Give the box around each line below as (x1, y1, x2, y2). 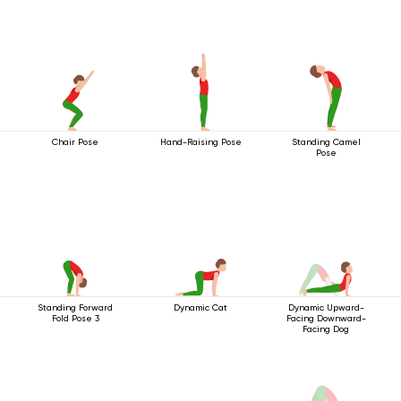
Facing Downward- (286, 312, 366, 323)
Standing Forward (38, 302, 113, 312)
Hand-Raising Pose (159, 136, 242, 147)
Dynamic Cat (174, 302, 227, 312)
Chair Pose (52, 136, 98, 147)
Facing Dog (303, 323, 349, 334)
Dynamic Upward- (287, 302, 364, 312)
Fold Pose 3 (51, 312, 99, 323)
